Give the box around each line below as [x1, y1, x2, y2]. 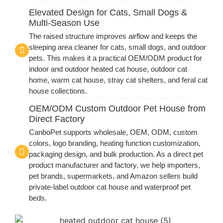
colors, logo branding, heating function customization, [29, 139, 200, 148]
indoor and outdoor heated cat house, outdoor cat [29, 65, 187, 74]
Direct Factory [29, 114, 85, 124]
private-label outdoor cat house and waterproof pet [29, 183, 191, 192]
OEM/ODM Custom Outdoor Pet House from [29, 104, 206, 114]
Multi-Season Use [29, 18, 100, 28]
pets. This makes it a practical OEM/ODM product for [29, 54, 202, 63]
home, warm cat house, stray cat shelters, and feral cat [29, 76, 208, 85]
